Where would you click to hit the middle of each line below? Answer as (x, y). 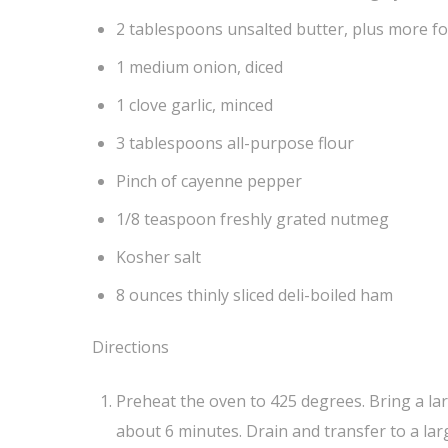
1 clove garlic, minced (194, 104)
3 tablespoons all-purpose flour (235, 142)
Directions (130, 347)
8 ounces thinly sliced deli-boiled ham (254, 294)
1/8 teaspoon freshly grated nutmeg (252, 218)
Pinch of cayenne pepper (209, 180)
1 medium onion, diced (199, 66)
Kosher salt (158, 256)
